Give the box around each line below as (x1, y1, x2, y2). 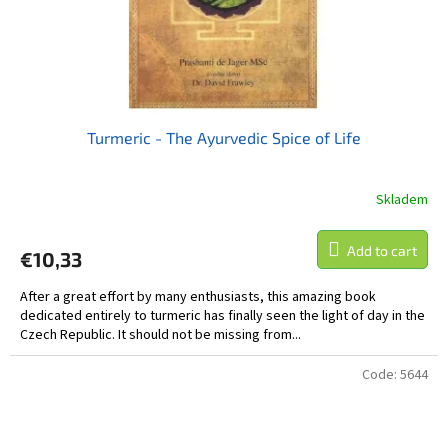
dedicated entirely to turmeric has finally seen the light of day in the (20, 305, 425, 326)
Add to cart (347, 241, 417, 259)
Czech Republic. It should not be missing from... (20, 324, 301, 345)
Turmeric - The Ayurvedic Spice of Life (87, 127, 361, 147)
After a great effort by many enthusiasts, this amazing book (20, 286, 376, 307)
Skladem (376, 190, 428, 211)
